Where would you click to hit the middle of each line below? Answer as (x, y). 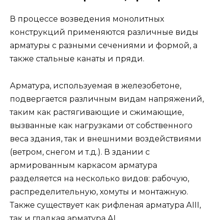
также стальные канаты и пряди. (77, 59)
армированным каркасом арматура (83, 165)
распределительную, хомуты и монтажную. (99, 192)
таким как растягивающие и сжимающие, (97, 112)
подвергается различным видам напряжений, (107, 99)
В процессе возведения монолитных (87, 19)
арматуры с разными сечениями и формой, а (104, 46)
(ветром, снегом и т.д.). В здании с (80, 152)
